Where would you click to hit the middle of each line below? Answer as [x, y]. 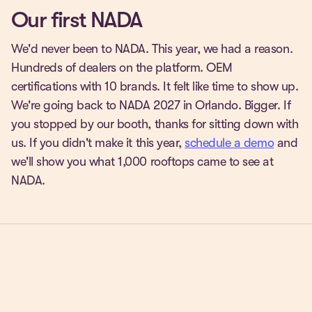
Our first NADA [77, 20]
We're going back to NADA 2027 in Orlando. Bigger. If [151, 106]
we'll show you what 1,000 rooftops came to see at [142, 162]
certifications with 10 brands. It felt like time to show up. [155, 87]
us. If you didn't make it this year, [98, 143]
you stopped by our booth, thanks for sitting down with [155, 124]
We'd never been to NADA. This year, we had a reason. [152, 49]
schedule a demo [229, 143]
